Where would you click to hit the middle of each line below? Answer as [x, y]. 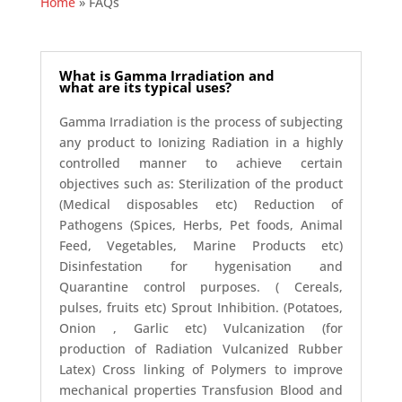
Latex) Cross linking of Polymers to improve [201, 369]
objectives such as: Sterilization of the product [201, 184]
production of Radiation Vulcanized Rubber [201, 349]
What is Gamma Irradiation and [166, 75]
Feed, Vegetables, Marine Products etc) [201, 245]
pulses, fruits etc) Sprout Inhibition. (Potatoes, [201, 307]
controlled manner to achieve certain [201, 163]
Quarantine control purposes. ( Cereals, [201, 287]
